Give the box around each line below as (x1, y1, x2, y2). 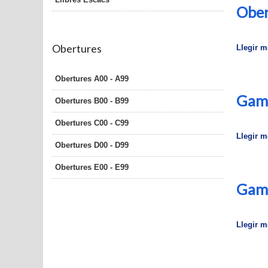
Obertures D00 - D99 (55, 140, 129, 150)
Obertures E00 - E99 (55, 162, 129, 172)
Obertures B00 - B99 (55, 96, 129, 105)
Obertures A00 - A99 (55, 74, 129, 83)
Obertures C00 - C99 (55, 118, 129, 127)
